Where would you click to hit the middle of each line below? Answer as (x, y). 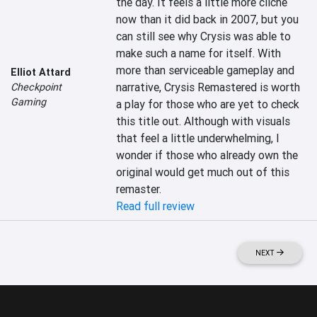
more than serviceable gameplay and (206, 70)
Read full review (156, 206)
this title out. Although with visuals (203, 121)
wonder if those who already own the (207, 155)
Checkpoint (36, 87)
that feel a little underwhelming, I (198, 138)
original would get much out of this (203, 172)
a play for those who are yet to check (208, 104)
